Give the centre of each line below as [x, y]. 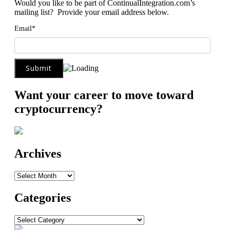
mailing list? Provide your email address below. [92, 12]
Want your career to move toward [104, 95]
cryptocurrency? [59, 109]
